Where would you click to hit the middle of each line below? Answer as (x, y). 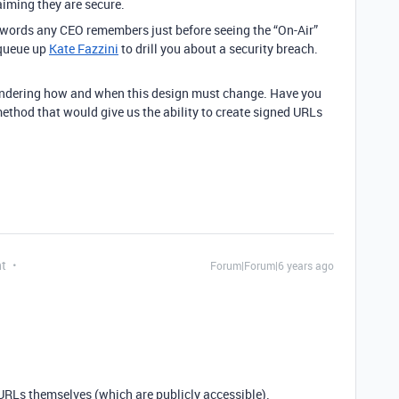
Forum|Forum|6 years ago (272, 265)
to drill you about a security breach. (218, 49)
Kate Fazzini (84, 49)
